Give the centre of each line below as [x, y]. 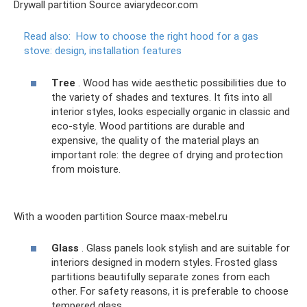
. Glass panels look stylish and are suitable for [184, 248]
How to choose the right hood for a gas [167, 37]
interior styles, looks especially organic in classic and [171, 111]
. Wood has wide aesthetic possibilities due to [181, 83]
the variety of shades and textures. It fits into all [162, 97]
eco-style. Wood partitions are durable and [148, 126]
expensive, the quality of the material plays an [155, 140]
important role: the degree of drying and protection [167, 155]
